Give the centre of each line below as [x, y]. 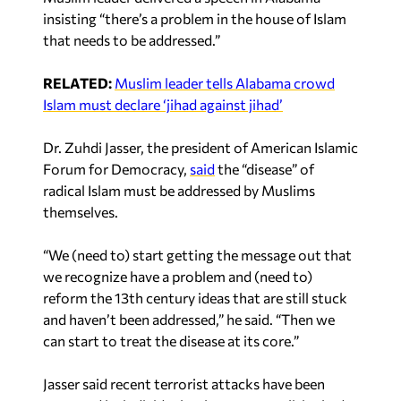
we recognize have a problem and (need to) [178, 276]
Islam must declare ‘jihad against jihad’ [163, 104]
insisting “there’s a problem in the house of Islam [195, 18]
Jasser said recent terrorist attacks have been [184, 383]
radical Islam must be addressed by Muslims [179, 190]
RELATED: [77, 82]
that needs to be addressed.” [132, 39]
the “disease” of [264, 168]
